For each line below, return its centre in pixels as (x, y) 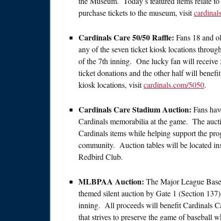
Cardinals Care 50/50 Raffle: (127, 37)
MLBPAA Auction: (111, 182)
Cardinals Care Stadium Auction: (136, 110)
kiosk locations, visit (111, 85)
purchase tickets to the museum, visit (136, 13)
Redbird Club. (101, 157)
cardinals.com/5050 (174, 85)
